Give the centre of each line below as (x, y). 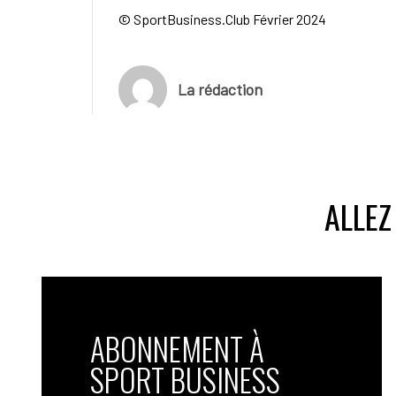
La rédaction (220, 90)
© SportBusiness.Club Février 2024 (222, 19)
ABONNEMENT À (177, 348)
